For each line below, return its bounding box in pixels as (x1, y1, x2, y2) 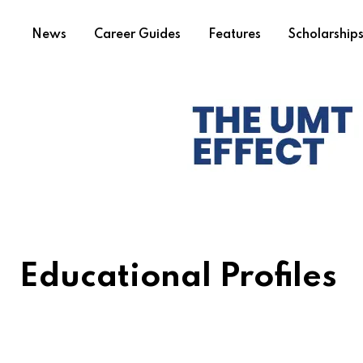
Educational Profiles (19, 261, 337, 294)
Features (208, 28, 261, 41)
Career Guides (94, 28, 181, 41)
